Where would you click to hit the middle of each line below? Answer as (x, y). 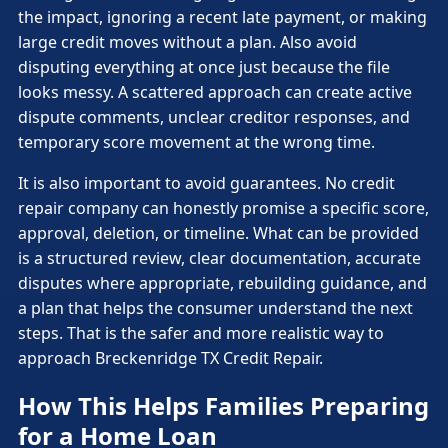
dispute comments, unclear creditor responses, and (214, 117)
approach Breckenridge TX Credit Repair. (170, 358)
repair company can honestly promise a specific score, (223, 208)
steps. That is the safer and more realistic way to (201, 333)
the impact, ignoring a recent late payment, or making (222, 17)
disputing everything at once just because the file (204, 67)
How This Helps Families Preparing (223, 406)
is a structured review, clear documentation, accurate (219, 258)
